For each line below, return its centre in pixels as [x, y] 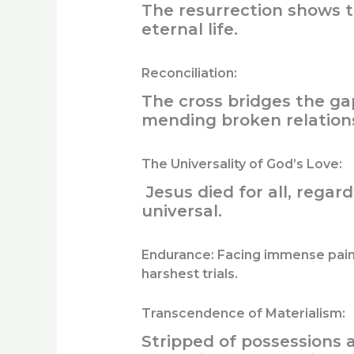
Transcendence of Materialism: [245, 313]
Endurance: [177, 255]
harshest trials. [189, 274]
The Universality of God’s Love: [241, 164]
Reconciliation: [190, 73]
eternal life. [189, 29]
